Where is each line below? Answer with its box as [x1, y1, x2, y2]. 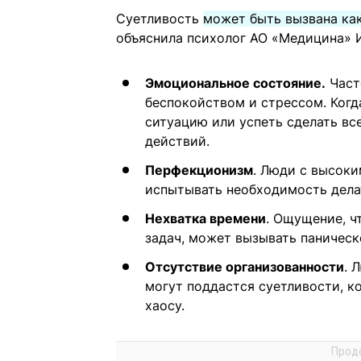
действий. [145, 133, 210, 150]
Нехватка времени [145, 210, 266, 227]
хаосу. [145, 297, 185, 314]
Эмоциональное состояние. [145, 75, 326, 92]
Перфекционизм [145, 162, 253, 179]
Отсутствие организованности [145, 259, 344, 276]
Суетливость [116, 10, 203, 27]
